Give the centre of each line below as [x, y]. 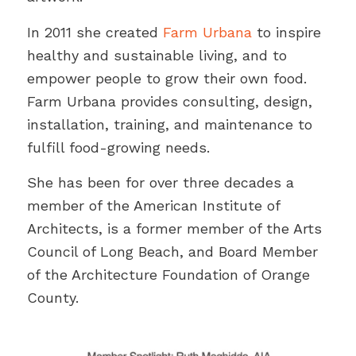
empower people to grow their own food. [166, 78]
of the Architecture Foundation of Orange [168, 274]
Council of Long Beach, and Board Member [172, 251]
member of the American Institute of [153, 205]
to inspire [286, 32]
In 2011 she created [95, 32]
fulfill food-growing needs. [118, 147]
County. [52, 297]
